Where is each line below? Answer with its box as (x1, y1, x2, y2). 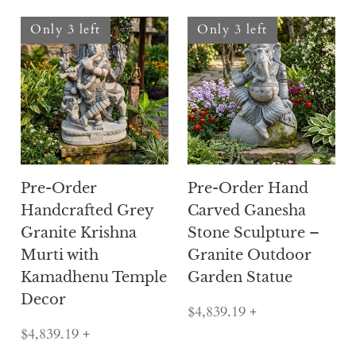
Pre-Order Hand (188, 180, 308, 198)
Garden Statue (188, 269, 292, 287)
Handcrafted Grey (21, 202, 153, 220)
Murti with (21, 246, 99, 265)
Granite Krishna (21, 224, 137, 242)
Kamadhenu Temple (21, 269, 167, 287)
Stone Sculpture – (188, 224, 319, 242)
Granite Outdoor (188, 246, 311, 265)
